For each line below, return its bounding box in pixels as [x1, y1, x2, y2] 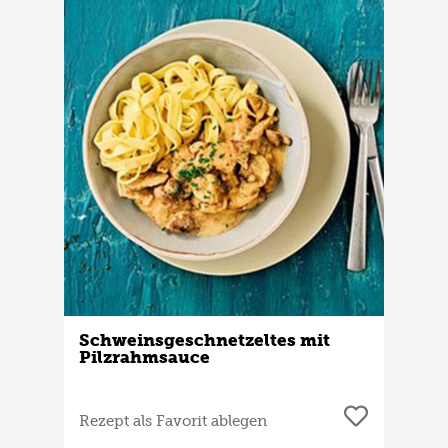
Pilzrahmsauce [79, 347, 210, 368]
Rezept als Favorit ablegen [79, 412, 267, 431]
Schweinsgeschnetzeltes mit [79, 330, 330, 351]
